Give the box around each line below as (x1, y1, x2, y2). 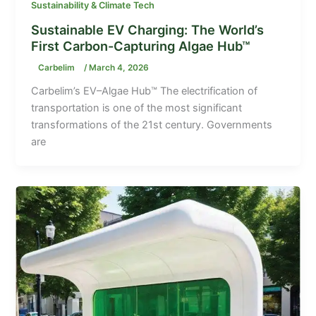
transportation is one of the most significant (31, 101, 243, 114)
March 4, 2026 (89, 62, 150, 73)
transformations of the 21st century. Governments (31, 118, 273, 131)
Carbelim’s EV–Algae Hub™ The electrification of (31, 84, 258, 97)
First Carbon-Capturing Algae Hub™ (31, 37, 250, 54)
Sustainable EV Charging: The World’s (31, 21, 265, 37)
